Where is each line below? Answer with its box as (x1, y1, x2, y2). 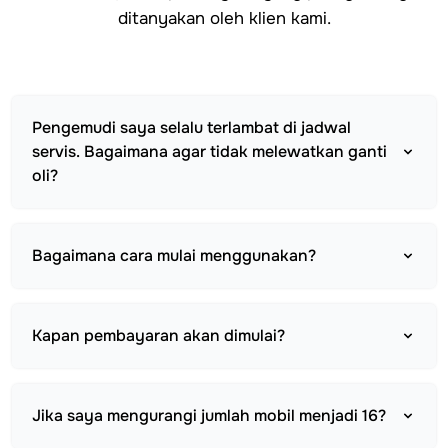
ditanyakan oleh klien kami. (117, 7, 331, 29)
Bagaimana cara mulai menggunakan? (32, 244, 316, 266)
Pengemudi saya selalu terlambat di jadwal (32, 116, 351, 138)
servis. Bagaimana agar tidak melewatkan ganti (32, 140, 387, 162)
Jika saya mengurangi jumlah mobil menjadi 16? (32, 404, 386, 426)
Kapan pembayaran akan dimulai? (32, 324, 285, 346)
